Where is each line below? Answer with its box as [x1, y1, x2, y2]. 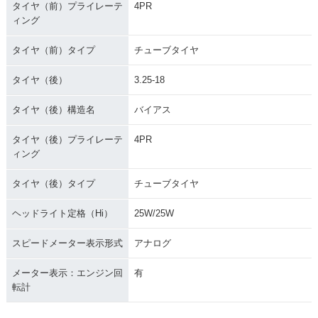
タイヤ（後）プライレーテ [11, 133, 123, 145]
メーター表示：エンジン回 [11, 267, 123, 278]
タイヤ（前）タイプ [11, 44, 95, 55]
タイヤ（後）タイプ [11, 177, 95, 189]
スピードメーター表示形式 [11, 237, 123, 248]
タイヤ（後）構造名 [11, 104, 95, 115]
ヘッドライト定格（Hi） [11, 207, 113, 219]
